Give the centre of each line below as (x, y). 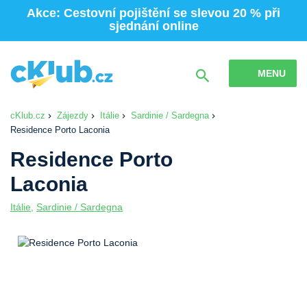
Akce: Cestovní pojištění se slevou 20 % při (153, 13)
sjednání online (153, 26)
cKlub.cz (28, 115)
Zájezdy (73, 115)
